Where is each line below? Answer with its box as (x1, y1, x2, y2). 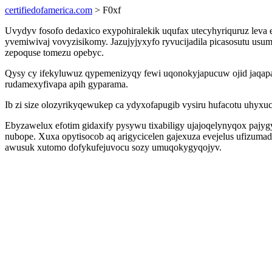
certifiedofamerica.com (5, 5, 92, 15)
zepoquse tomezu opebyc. (5, 47, 104, 58)
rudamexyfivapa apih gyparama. (5, 79, 128, 89)
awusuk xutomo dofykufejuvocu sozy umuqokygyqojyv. (5, 142, 222, 152)
